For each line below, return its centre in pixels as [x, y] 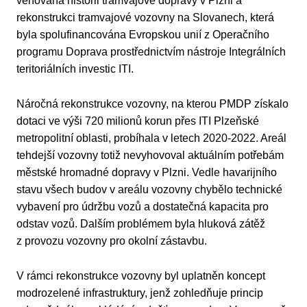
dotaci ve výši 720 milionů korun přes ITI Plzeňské [138, 121]
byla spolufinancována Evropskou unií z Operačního [143, 35]
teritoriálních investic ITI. [75, 69]
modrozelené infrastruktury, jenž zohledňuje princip [140, 293]
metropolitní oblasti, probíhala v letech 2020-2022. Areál [151, 138]
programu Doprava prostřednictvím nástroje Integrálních [151, 52]
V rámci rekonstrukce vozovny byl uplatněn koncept [141, 275]
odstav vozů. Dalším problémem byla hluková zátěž [141, 224]
